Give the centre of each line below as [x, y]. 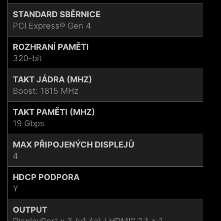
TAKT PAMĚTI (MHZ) [54, 112]
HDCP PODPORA [46, 177]
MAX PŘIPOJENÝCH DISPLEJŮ [74, 144]
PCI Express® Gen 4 [52, 25]
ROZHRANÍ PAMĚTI [51, 47]
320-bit [27, 58]
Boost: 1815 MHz [46, 91]
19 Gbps [29, 123]
